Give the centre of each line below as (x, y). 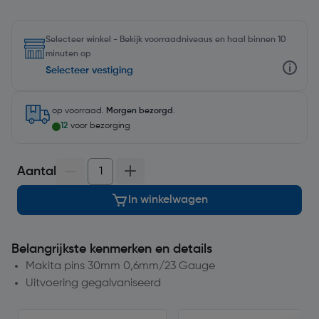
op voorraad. (79, 111)
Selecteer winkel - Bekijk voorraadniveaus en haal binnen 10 (166, 40)
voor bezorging (100, 126)
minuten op (68, 54)
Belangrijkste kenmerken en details (112, 249)
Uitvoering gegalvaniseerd (93, 283)
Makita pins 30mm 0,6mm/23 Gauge (120, 266)
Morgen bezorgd (140, 111)
